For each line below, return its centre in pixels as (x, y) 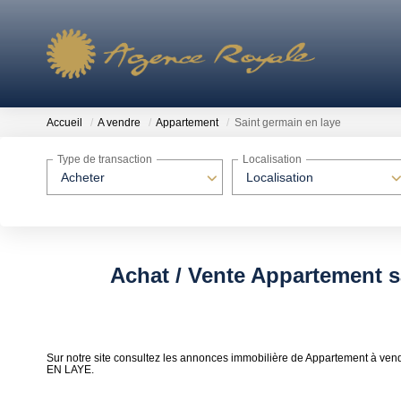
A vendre (119, 123)
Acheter (83, 177)
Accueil (64, 123)
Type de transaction (105, 160)
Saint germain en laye (288, 123)
